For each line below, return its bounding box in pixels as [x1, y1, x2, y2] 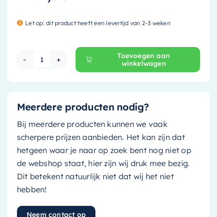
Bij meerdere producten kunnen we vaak [16, 119, 168, 129]
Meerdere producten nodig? [16, 100, 149, 113]
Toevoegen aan [117, 51, 170, 60]
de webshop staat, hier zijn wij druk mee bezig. [16, 158, 190, 168]
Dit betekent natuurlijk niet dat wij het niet [16, 171, 174, 181]
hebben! [16, 184, 47, 194]
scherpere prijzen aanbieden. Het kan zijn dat [16, 132, 185, 142]
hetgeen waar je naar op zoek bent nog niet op [16, 145, 191, 155]
